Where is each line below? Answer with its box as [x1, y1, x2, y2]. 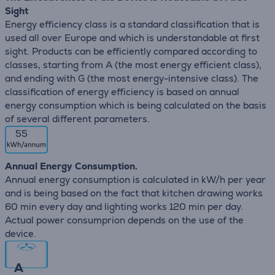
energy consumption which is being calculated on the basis [5, 99, 266, 111]
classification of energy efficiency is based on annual [5, 86, 239, 98]
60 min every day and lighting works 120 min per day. [5, 201, 243, 212]
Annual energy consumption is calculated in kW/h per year [5, 174, 266, 185]
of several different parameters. [5, 113, 150, 125]
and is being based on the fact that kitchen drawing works [5, 187, 263, 199]
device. [5, 228, 36, 239]
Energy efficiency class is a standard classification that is [5, 18, 260, 30]
